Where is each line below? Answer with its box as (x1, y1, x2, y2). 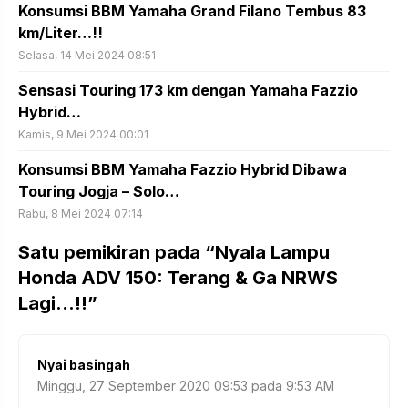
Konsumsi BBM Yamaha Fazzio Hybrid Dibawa (18, 159, 347, 178)
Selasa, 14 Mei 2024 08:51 (18, 47, 156, 62)
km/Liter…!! (18, 23, 103, 42)
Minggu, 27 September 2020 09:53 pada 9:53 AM (37, 378, 334, 394)
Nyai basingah (37, 356, 130, 372)
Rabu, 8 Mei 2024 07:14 (18, 206, 143, 220)
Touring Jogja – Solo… (18, 181, 179, 200)
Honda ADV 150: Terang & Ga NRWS (18, 266, 338, 289)
